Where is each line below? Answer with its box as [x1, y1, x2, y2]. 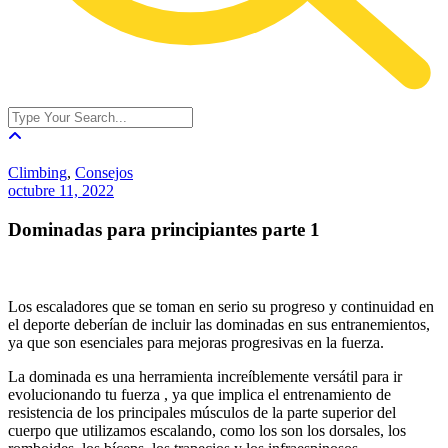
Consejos [75, 164, 133, 182]
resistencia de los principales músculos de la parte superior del [8, 403, 396, 421]
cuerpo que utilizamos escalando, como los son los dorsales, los [8, 421, 406, 439]
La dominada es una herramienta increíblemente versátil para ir [8, 367, 402, 385]
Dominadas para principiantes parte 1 [8, 219, 320, 240]
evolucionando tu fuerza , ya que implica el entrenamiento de [8, 385, 391, 403]
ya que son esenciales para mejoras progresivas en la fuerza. [8, 333, 384, 351]
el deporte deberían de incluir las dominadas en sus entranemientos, [8, 315, 430, 333]
